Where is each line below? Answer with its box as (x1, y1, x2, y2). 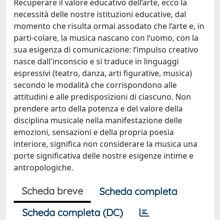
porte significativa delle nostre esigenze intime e (14, 150, 193, 161)
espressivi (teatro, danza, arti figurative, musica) (14, 68, 192, 79)
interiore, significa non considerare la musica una (14, 138, 197, 149)
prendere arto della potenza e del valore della (14, 103, 183, 114)
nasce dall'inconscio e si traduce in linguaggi (14, 56, 179, 67)
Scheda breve (22, 185, 83, 197)
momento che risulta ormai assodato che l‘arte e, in (14, 21, 204, 31)
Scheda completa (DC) (22, 206, 123, 219)
